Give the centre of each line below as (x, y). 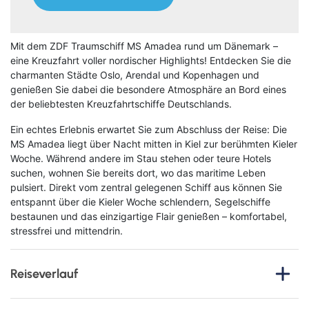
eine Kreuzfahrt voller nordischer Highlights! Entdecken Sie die (151, 61)
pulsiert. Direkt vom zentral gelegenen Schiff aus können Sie (146, 188)
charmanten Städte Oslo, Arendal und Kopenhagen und (135, 75)
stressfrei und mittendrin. (67, 231)
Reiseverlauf (44, 273)
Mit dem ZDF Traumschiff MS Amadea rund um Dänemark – (144, 46)
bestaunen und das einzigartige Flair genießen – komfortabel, (149, 217)
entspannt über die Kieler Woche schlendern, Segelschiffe (140, 202)
